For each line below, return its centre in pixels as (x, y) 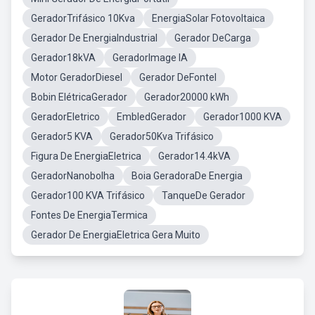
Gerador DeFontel (178, 77)
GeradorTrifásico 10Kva (83, 18)
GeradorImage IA (150, 58)
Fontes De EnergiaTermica (89, 215)
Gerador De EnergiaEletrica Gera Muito (116, 235)
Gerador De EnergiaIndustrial (94, 38)
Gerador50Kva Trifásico (162, 136)
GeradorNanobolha (73, 176)
